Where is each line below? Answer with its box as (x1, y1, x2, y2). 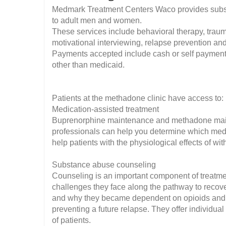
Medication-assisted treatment (52, 105, 159, 114)
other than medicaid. (52, 61, 125, 69)
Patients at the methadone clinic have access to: (52, 94, 223, 102)
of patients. (52, 216, 91, 224)
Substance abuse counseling (52, 160, 156, 169)
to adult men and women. (52, 16, 142, 25)
